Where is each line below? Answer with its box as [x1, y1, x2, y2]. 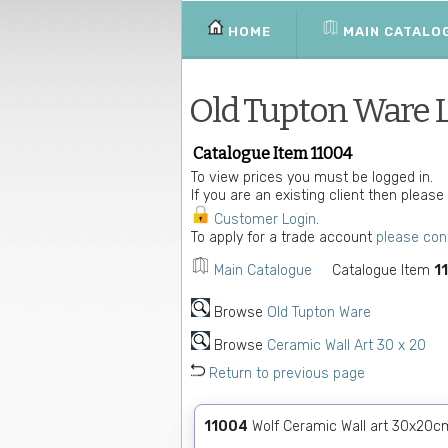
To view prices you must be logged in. [191, 169, 433, 186]
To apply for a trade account [191, 229, 376, 246]
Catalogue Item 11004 [193, 144, 352, 163]
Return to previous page [209, 365, 365, 382]
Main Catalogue [214, 262, 312, 279]
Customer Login [214, 211, 316, 228]
